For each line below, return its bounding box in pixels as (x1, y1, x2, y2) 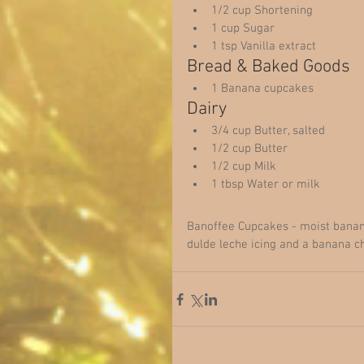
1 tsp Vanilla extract (211, 39, 323, 54)
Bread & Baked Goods (187, 56, 358, 79)
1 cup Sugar (211, 21, 281, 37)
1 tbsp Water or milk (211, 177, 327, 193)
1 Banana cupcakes (211, 81, 320, 97)
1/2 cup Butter (211, 141, 294, 157)
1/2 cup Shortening (211, 3, 319, 19)
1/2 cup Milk (211, 159, 283, 175)
